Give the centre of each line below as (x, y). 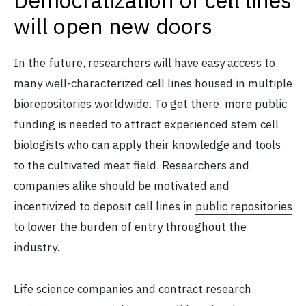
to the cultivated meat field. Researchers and (131, 166)
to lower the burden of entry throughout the (130, 227)
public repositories (244, 207)
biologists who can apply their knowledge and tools (147, 145)
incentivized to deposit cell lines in (105, 207)
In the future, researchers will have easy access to (144, 63)
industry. (38, 248)
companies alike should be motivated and (122, 186)
